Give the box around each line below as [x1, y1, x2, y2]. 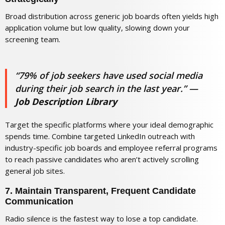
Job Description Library [15, 95, 117, 108]
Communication [5, 196, 73, 206]
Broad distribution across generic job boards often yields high [5, 11, 218, 22]
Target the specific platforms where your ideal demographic [5, 119, 213, 130]
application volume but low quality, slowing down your [5, 23, 190, 33]
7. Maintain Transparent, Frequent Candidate [5, 185, 196, 196]
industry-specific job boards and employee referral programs [5, 142, 217, 153]
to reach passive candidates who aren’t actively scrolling [5, 154, 199, 164]
